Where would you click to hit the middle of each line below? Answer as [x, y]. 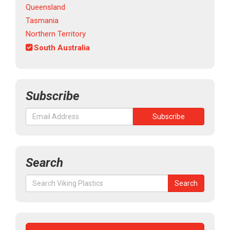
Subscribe [53, 96]
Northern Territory [56, 34]
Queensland [45, 7]
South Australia [62, 48]
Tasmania [42, 21]
